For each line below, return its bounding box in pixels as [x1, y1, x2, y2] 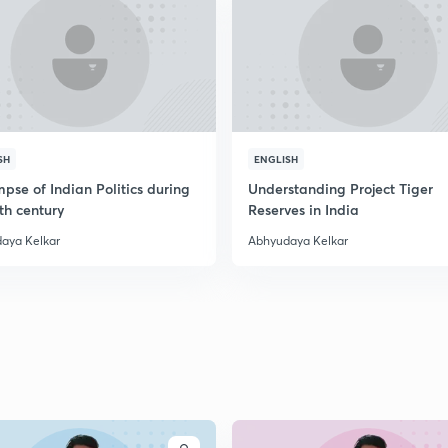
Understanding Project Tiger [248, 179, 433, 198]
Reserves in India [248, 200, 359, 219]
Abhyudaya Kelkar [248, 233, 348, 248]
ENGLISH [254, 152, 298, 166]
